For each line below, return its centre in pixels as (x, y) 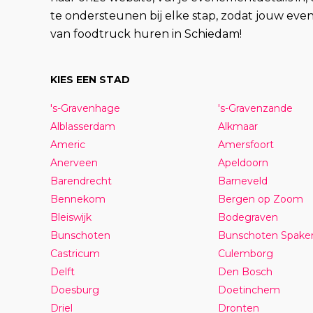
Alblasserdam (82, 126)
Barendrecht (81, 181)
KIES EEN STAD (90, 79)
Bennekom (78, 199)
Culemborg (245, 253)
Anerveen (74, 162)
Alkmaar (238, 126)
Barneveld (242, 181)
